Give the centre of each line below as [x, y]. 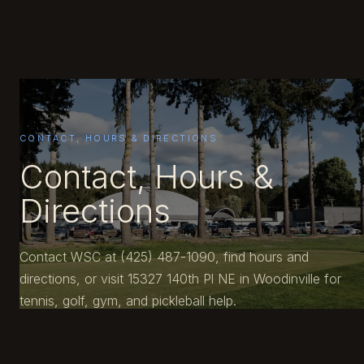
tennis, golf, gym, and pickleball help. [128, 301]
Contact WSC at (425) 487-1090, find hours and [164, 257]
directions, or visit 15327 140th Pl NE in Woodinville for [180, 279]
